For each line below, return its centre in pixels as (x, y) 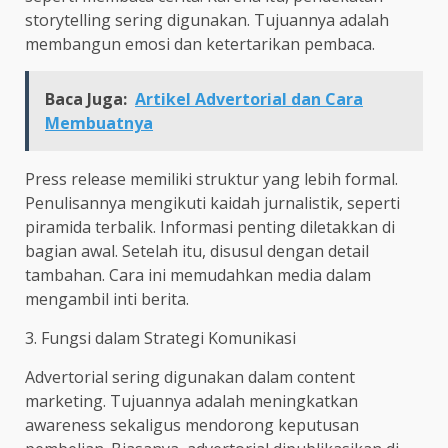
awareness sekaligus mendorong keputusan (192, 424)
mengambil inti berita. (107, 298)
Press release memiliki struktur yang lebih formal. (211, 178)
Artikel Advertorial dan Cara (249, 98)
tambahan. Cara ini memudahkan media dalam (198, 274)
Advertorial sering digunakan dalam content (190, 376)
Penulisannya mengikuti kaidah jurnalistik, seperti (212, 202)
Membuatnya (99, 122)
